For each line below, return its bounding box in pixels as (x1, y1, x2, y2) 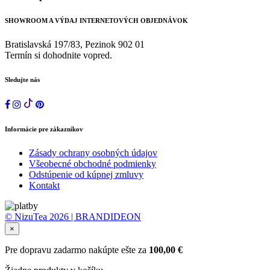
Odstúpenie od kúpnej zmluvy (29, 169, 143, 180)
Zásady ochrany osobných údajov (29, 148, 157, 158)
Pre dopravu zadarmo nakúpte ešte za (5, 245, 149, 255)
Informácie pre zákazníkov (5, 125, 83, 133)
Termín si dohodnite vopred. (5, 50, 112, 61)
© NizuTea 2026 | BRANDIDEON (5, 212, 141, 222)
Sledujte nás (5, 76, 40, 84)
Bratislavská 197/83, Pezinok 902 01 (5, 39, 145, 50)
